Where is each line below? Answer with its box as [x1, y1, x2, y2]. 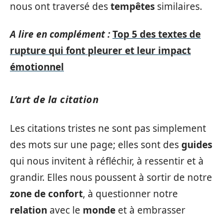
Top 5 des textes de [112, 27, 201, 41]
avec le [47, 204, 83, 217]
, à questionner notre [83, 187, 178, 200]
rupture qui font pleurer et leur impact [10, 44, 191, 57]
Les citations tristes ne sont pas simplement [10, 122, 206, 135]
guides [181, 138, 212, 151]
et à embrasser [115, 204, 185, 217]
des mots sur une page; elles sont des [10, 138, 181, 151]
